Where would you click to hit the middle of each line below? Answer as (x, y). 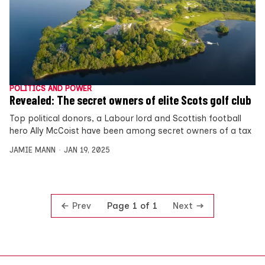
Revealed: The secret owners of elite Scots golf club (130, 100)
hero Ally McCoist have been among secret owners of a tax (130, 130)
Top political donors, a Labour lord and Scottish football (125, 118)
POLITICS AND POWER (51, 88)
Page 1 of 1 (132, 206)
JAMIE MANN (33, 150)
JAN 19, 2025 (87, 150)
